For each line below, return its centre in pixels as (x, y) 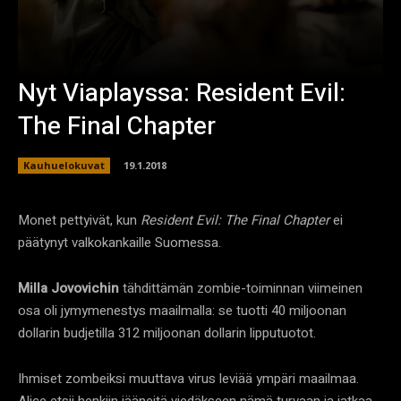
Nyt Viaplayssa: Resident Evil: (182, 94)
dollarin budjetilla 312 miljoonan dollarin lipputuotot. (167, 333)
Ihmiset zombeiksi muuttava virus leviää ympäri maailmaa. (188, 378)
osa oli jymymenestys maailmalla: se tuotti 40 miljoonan (182, 310)
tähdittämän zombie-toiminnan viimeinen (241, 288)
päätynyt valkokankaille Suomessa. (119, 242)
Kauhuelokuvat (64, 165)
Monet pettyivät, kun (79, 220)
